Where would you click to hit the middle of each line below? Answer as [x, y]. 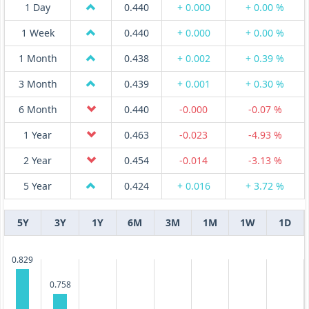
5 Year [38, 186]
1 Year [38, 135]
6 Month [38, 110]
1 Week [38, 33]
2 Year [38, 161]
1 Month [38, 59]
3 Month [38, 84]
